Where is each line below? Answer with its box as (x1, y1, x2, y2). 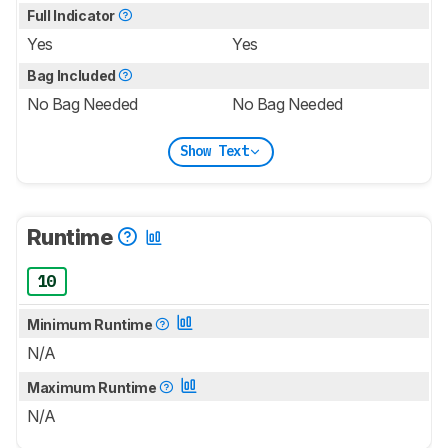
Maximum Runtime (27, 378, 160, 396)
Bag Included (27, 66, 119, 84)
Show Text (179, 142, 249, 161)
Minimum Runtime (27, 315, 156, 333)
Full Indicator (27, 6, 118, 24)
